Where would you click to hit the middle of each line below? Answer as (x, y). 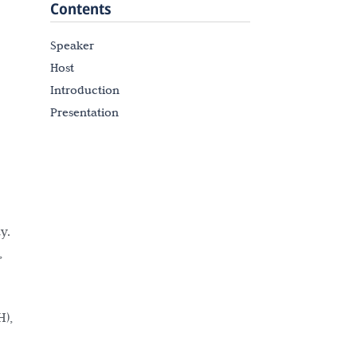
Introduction (85, 90)
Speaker (72, 45)
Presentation (84, 112)
